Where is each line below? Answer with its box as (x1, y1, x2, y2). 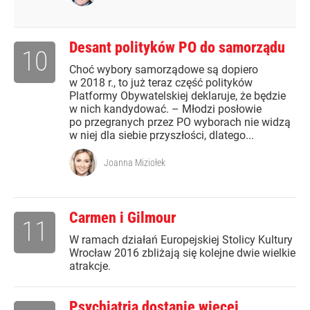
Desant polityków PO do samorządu (69, 39, 285, 57)
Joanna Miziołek (104, 157, 165, 169)
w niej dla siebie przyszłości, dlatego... (69, 129, 254, 143)
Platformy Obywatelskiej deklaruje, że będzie (69, 89, 286, 103)
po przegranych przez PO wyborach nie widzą (69, 116, 291, 129)
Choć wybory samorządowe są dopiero (69, 63, 258, 77)
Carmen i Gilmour (69, 209, 176, 227)
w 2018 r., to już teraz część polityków (69, 76, 253, 90)
